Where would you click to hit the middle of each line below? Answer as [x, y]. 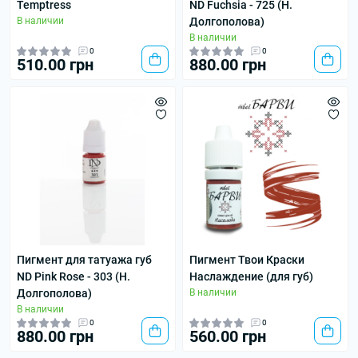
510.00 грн [55, 65]
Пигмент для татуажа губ [84, 260]
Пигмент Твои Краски [247, 260]
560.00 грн [228, 336]
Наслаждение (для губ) [251, 276]
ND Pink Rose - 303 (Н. [74, 276]
